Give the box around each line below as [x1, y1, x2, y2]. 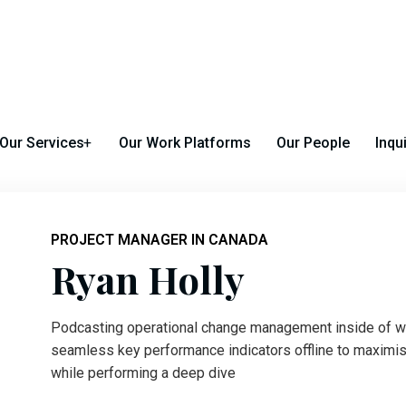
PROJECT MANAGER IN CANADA [50, 230, 268, 248]
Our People [276, 133, 350, 151]
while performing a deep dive [50, 363, 236, 382]
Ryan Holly [50, 253, 245, 304]
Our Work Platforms [119, 133, 251, 151]
